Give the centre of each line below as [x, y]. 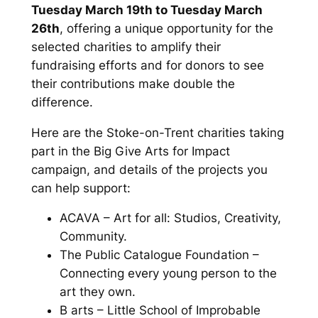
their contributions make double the [133, 83]
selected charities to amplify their [126, 46]
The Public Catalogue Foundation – [159, 255]
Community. [93, 237]
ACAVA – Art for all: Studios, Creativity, [170, 218]
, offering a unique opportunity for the [166, 28]
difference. [62, 102]
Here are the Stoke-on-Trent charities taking [157, 132]
